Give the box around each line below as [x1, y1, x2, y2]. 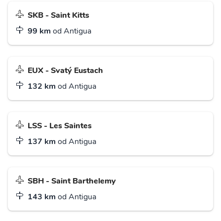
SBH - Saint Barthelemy [28, 175, 116, 186]
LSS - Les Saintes [28, 120, 92, 131]
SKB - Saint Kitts [28, 9, 89, 21]
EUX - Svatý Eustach [28, 65, 103, 76]
